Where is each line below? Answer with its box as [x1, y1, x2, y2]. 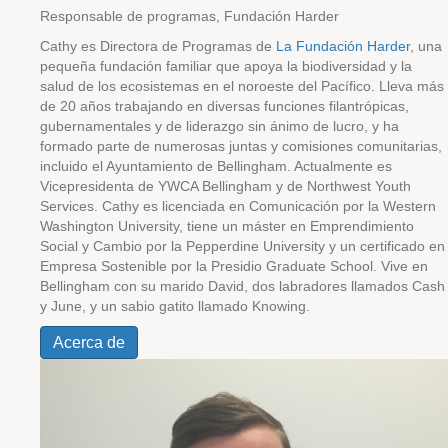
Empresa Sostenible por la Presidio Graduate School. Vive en [40, 258, 428, 274]
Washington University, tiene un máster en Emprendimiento [40, 218, 414, 234]
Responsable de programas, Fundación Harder [40, 8, 339, 24]
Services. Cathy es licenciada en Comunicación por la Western [40, 198, 436, 214]
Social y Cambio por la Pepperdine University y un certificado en [40, 238, 445, 254]
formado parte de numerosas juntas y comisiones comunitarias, [40, 138, 442, 154]
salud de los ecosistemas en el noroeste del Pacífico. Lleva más [40, 78, 444, 94]
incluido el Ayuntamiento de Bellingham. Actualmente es [40, 158, 392, 174]
